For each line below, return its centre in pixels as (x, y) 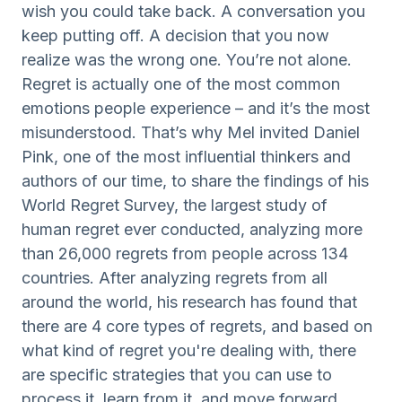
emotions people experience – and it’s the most (196, 108)
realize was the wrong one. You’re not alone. (187, 60)
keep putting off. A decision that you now (175, 35)
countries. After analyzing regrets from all (175, 278)
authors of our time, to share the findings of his (195, 181)
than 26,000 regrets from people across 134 (185, 253)
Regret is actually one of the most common (181, 84)
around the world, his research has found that (189, 302)
